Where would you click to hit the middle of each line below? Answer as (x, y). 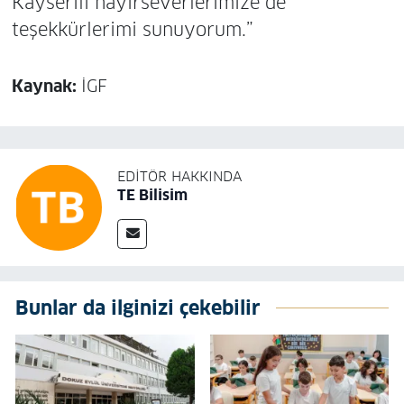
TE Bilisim (152, 195)
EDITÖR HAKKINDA (179, 176)
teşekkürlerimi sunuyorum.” (132, 30)
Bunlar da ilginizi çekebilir (138, 308)
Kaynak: (46, 87)
